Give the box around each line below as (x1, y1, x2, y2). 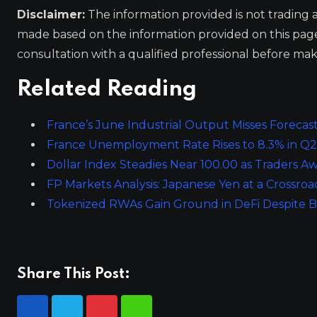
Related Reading (17, 78, 197, 100)
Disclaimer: (17, 7, 85, 21)
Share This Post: (17, 267, 130, 282)
